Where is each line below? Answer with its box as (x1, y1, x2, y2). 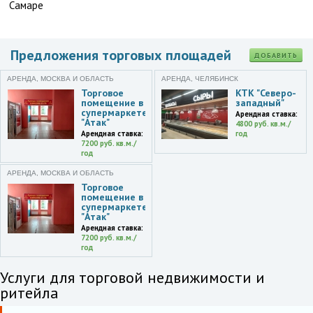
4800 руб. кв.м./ (235, 119, 291, 129)
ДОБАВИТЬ (254, 51, 298, 60)
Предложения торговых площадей (10, 46, 231, 64)
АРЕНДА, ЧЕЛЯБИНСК (161, 75, 238, 82)
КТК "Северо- (235, 87, 296, 99)
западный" (235, 96, 284, 109)
